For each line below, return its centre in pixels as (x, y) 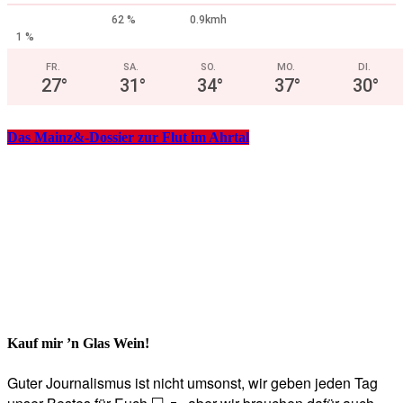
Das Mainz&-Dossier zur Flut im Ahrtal (128, 137)
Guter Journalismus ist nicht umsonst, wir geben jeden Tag (193, 382)
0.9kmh (209, 20)
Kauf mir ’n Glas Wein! (78, 344)
